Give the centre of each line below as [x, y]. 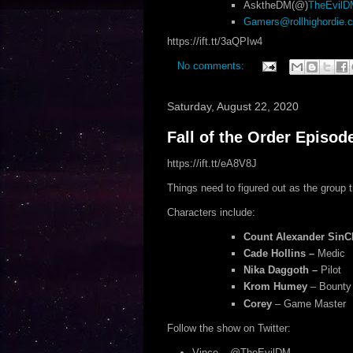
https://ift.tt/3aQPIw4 [214, 41]
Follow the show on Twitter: [229, 328]
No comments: [212, 65]
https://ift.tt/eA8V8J [212, 163]
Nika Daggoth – [281, 270]
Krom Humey [275, 287]
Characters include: [211, 212]
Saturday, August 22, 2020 [232, 106]
